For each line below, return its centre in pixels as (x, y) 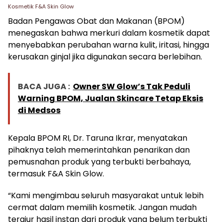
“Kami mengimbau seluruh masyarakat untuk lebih (106, 196)
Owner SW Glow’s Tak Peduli (132, 87)
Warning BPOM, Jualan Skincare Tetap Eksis (111, 99)
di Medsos (39, 111)
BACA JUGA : (44, 87)
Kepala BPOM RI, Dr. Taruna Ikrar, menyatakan (98, 138)
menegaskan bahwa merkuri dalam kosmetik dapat (109, 33)
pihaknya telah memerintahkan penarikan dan (99, 150)
